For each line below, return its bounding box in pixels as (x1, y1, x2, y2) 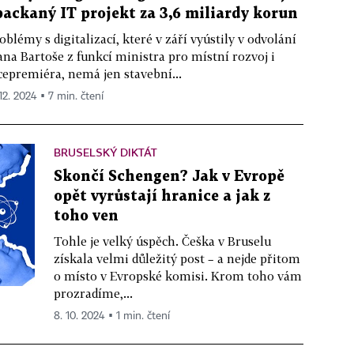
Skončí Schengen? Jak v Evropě (54, 170, 284, 183)
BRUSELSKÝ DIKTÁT (54, 145, 157, 159)
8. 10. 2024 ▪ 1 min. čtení (54, 311, 170, 322)
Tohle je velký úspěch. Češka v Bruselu (54, 234, 271, 248)
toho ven (54, 209, 119, 223)
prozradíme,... (54, 286, 133, 300)
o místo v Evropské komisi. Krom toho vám (54, 269, 302, 283)
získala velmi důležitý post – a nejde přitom (54, 251, 300, 265)
